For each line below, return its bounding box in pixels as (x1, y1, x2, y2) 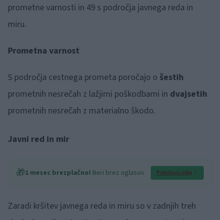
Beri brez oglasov (91, 168, 144, 178)
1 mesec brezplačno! (25, 168, 91, 178)
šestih (158, 71, 184, 83)
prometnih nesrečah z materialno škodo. (8, 105, 156, 117)
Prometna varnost (8, 45, 80, 57)
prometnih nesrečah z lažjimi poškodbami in (8, 88, 170, 100)
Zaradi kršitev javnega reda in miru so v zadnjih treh (8, 200, 196, 212)
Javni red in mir (8, 133, 69, 145)
